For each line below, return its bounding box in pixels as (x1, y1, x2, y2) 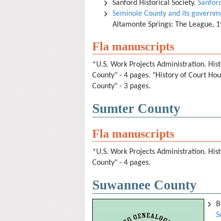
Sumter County (92, 101, 181, 116)
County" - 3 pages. (92, 82, 150, 90)
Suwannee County (92, 178, 197, 192)
